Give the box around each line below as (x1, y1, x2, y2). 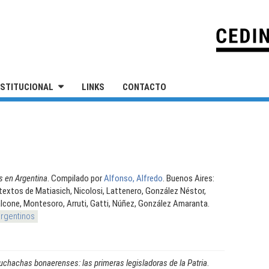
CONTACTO (122, 82, 166, 92)
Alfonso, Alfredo (104, 172, 163, 184)
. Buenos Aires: (163, 172, 214, 184)
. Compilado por (47, 172, 104, 184)
